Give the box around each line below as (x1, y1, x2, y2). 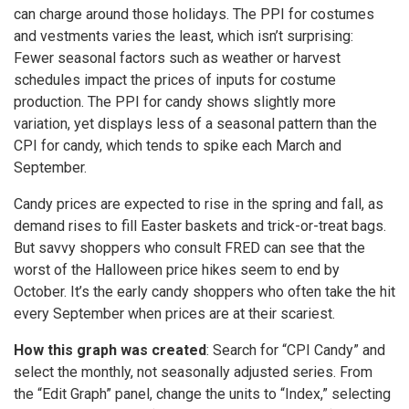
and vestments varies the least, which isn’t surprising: (14, 26, 353, 45)
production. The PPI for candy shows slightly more (14, 92, 336, 110)
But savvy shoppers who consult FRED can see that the (14, 238, 365, 257)
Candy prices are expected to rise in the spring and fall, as (14, 194, 383, 213)
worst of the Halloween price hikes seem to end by (14, 260, 340, 278)
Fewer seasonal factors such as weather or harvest (14, 48, 341, 67)
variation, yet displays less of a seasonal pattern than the (14, 114, 377, 132)
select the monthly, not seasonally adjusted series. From (14, 362, 372, 381)
